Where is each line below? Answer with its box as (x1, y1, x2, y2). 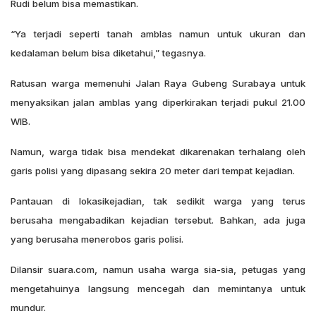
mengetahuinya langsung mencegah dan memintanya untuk (11, 282, 305, 294)
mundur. (11, 301, 46, 313)
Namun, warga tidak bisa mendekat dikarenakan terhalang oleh (11, 145, 305, 157)
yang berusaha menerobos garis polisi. (11, 233, 183, 245)
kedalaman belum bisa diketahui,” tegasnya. (11, 47, 206, 59)
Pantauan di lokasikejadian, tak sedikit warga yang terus (11, 195, 305, 207)
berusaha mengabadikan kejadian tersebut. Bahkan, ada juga (11, 214, 305, 226)
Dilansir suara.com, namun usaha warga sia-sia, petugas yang (11, 263, 305, 275)
